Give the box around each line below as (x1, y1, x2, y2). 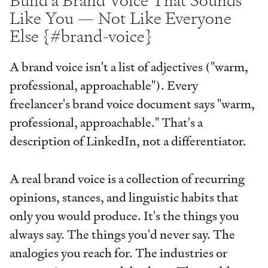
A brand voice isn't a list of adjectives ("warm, (10, 57, 248, 77)
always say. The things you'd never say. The (10, 224, 235, 244)
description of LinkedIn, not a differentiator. (10, 132, 246, 151)
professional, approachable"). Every (10, 76, 198, 96)
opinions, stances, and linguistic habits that (10, 187, 239, 207)
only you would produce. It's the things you (10, 206, 239, 226)
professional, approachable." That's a (10, 113, 203, 133)
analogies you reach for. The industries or (10, 243, 227, 263)
